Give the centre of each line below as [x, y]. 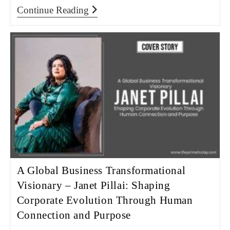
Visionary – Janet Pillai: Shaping [93, 185]
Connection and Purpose [74, 215]
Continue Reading [53, 10]
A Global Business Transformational [101, 170]
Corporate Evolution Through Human [105, 200]
